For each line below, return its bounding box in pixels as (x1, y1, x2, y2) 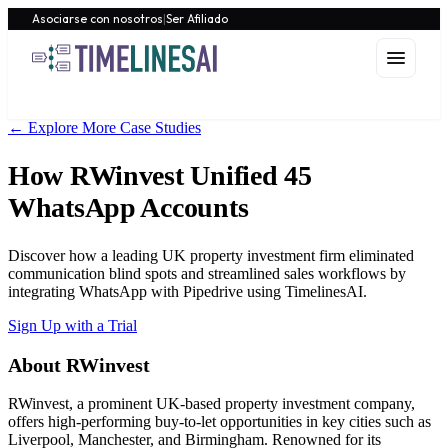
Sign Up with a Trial (8, 317, 137, 335)
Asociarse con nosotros (32, 11, 163, 26)
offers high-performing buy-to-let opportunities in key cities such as (8, 412, 431, 430)
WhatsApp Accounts (8, 192, 249, 224)
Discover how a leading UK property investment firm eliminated (8, 247, 414, 265)
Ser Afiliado (166, 11, 228, 26)
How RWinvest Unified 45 (8, 160, 312, 192)
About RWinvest (8, 354, 150, 377)
